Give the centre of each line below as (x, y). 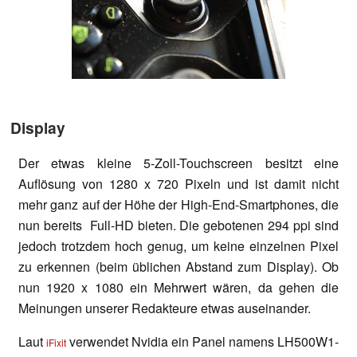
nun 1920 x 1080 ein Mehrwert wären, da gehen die (178, 288)
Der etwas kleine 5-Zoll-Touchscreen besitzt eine (178, 163)
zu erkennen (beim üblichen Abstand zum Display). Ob (178, 267)
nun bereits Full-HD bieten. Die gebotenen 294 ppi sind (178, 226)
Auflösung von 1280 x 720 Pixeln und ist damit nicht (178, 184)
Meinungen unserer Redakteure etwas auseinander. (165, 308)
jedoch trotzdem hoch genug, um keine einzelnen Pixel (178, 246)
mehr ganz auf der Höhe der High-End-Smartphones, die (178, 205)
